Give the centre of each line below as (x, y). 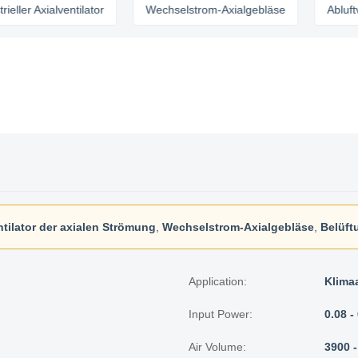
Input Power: (221, 314)
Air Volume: (217, 347)
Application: (218, 281)
